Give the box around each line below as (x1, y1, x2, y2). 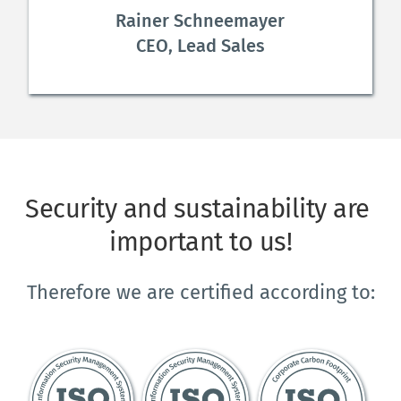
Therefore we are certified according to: (26, 280, 375, 305)
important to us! (109, 226, 292, 259)
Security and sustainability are (25, 193, 370, 226)
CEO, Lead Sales (135, 35, 265, 57)
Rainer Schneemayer (115, 10, 286, 32)
